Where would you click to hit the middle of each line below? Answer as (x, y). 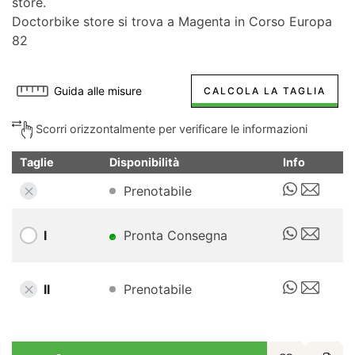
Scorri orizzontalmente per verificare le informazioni (170, 128)
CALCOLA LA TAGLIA (265, 90)
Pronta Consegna (176, 236)
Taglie (37, 162)
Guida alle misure (98, 90)
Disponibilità (144, 162)
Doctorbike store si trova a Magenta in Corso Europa (172, 21)
